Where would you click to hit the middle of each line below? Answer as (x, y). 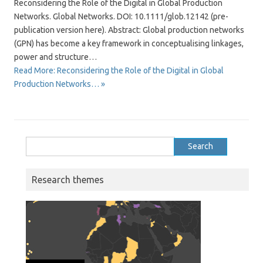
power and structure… (55, 57)
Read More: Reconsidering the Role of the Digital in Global (119, 70)
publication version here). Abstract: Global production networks (129, 30)
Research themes (68, 180)
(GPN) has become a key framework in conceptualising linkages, (129, 43)
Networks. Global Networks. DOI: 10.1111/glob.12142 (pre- (121, 16)
